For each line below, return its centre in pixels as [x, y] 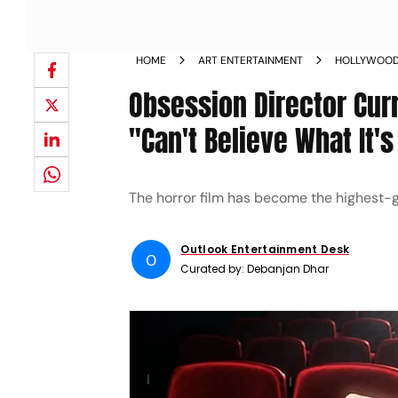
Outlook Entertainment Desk [265, 249]
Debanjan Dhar [288, 269]
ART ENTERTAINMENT [251, 60]
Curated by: [214, 269]
